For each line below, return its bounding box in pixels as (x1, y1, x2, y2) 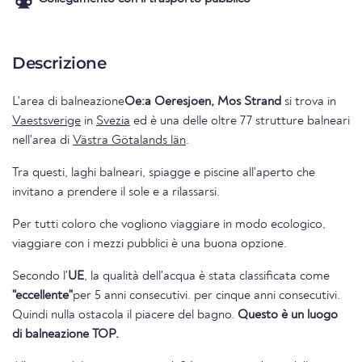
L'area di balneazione (12, 95, 124, 109)
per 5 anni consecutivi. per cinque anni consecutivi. (73, 289, 194, 303)
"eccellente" (12, 289, 73, 303)
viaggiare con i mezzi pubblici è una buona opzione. (12, 238, 287, 251)
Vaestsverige (12, 115, 81, 128)
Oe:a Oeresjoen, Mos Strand (124, 95, 281, 109)
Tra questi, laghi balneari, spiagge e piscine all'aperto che (12, 166, 315, 180)
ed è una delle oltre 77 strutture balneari (130, 115, 350, 128)
